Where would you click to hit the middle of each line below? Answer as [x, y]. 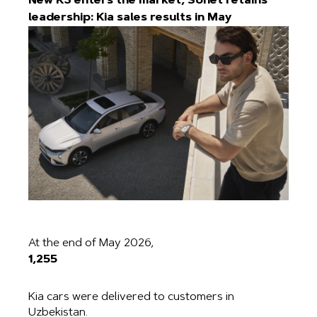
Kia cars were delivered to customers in [131, 298]
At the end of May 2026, [91, 244]
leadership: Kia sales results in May [130, 18]
